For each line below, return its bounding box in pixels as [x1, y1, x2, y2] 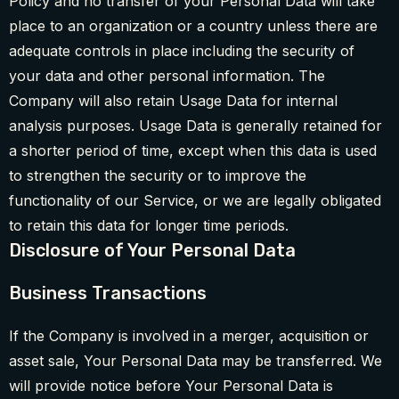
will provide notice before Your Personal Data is [9, 377, 333, 395]
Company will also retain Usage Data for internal [9, 92, 338, 110]
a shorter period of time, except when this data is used [9, 142, 377, 160]
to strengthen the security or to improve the [9, 167, 306, 185]
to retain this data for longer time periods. [9, 216, 289, 235]
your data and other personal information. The [9, 67, 325, 85]
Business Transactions [9, 282, 207, 305]
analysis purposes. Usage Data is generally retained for [9, 117, 382, 135]
